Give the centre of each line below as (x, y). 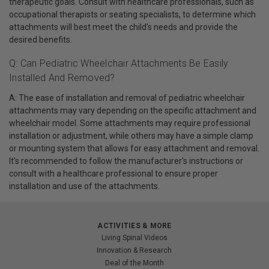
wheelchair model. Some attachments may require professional (130, 123)
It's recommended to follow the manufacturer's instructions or (126, 161)
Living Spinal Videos (134, 238)
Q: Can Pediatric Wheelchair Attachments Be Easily (119, 64)
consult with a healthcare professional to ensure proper (113, 174)
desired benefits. (41, 39)
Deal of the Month (134, 263)
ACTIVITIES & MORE (134, 226)
